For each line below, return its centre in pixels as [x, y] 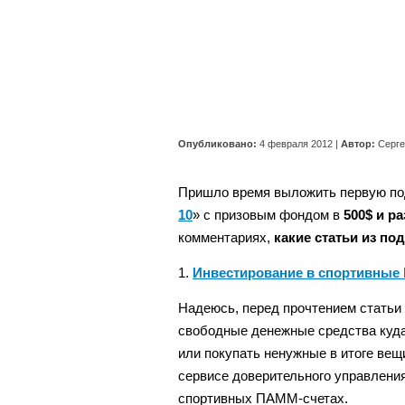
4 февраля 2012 [296, 144]
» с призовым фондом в [268, 215]
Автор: [358, 144]
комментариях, [226, 237]
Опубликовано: [217, 144]
